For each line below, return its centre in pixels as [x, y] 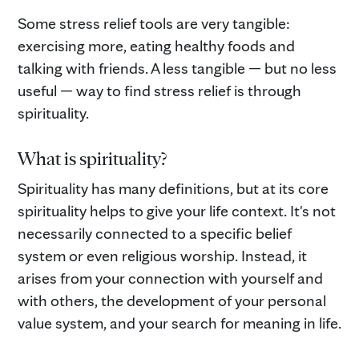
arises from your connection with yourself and [170, 278]
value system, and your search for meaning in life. [179, 323]
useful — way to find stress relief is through [159, 90]
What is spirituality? [93, 158]
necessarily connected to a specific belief [155, 233]
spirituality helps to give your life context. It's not [177, 210]
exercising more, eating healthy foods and [156, 45]
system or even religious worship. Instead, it [162, 255]
